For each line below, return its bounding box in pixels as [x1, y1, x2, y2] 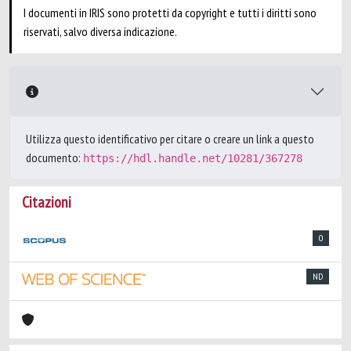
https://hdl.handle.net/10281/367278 [83, 152, 302, 165]
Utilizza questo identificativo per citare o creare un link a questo [26, 131, 314, 147]
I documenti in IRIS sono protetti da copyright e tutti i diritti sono [24, 5, 317, 20]
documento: [26, 150, 83, 165]
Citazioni [22, 192, 71, 212]
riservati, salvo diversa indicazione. [24, 24, 177, 39]
